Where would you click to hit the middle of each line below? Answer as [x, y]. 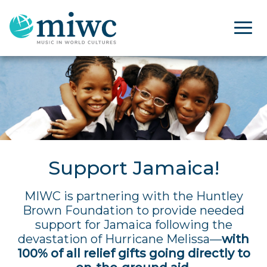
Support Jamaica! [133, 167]
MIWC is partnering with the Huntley [133, 196]
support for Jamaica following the [133, 224]
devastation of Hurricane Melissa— [120, 239]
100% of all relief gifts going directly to [133, 253]
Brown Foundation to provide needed [133, 210]
